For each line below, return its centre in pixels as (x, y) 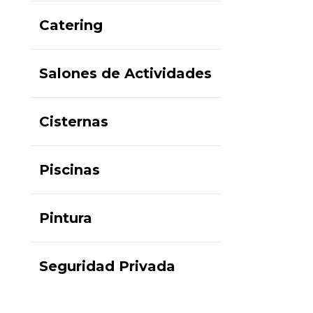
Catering (71, 25)
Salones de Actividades (125, 73)
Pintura (66, 218)
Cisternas (74, 122)
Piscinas (70, 170)
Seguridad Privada (107, 266)
